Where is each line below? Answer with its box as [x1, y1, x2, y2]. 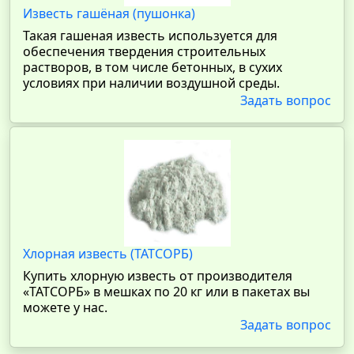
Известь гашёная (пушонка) [23, 5, 195, 22]
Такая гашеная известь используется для [23, 27, 277, 44]
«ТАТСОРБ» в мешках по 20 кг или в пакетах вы [23, 283, 310, 300]
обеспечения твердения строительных [23, 43, 265, 60]
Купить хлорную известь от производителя [23, 267, 292, 284]
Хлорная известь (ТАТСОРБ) [23, 245, 193, 262]
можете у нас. [23, 299, 107, 316]
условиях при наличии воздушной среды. [23, 74, 280, 92]
